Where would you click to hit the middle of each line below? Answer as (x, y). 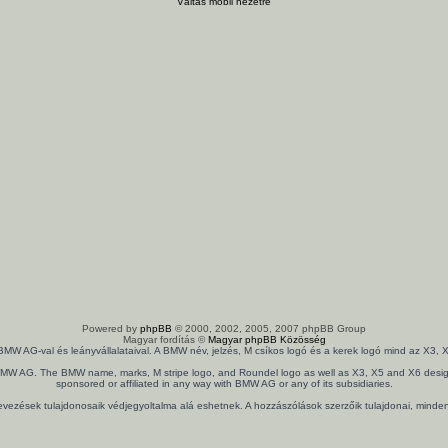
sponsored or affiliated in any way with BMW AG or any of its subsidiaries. (224, 383)
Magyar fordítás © (165, 339)
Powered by (111, 328)
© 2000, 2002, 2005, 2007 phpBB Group (269, 328)
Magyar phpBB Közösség (266, 339)
